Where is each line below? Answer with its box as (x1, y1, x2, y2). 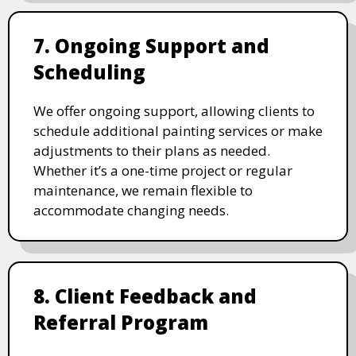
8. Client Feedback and (33, 282, 257, 309)
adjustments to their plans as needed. (33, 141, 270, 160)
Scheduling (33, 58, 145, 85)
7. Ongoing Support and (33, 32, 269, 59)
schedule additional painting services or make (33, 121, 323, 140)
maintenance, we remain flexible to (33, 180, 253, 199)
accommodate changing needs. (33, 200, 229, 219)
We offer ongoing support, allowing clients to (33, 101, 315, 120)
